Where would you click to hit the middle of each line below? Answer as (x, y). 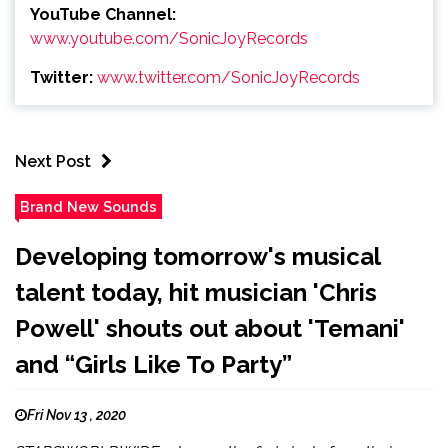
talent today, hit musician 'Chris (196, 293)
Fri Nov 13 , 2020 (76, 415)
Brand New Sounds (88, 207)
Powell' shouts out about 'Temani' (210, 329)
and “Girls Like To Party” (153, 365)
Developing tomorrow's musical (197, 257)
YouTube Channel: (103, 15)
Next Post (53, 162)
